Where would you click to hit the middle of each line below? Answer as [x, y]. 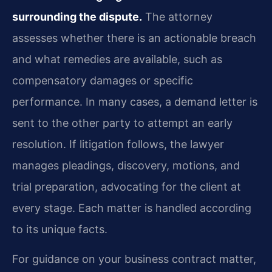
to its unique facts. [60, 229]
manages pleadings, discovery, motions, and [126, 165]
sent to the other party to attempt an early [122, 123]
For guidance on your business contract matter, [134, 259]
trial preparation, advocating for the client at [127, 186]
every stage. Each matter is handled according [132, 208]
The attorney [177, 16]
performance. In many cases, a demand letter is [135, 101]
